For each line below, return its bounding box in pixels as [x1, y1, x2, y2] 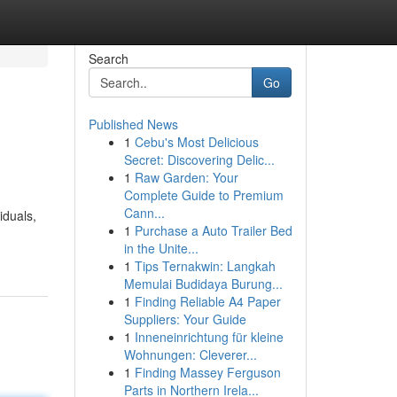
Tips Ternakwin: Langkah [134, 257, 276, 275]
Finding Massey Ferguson [134, 363, 281, 381]
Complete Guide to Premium [123, 186, 284, 204]
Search [88, 50, 128, 67]
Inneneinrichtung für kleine [134, 328, 284, 346]
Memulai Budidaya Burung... [123, 275, 283, 292]
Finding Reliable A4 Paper [134, 292, 281, 310]
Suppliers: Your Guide [123, 310, 246, 328]
